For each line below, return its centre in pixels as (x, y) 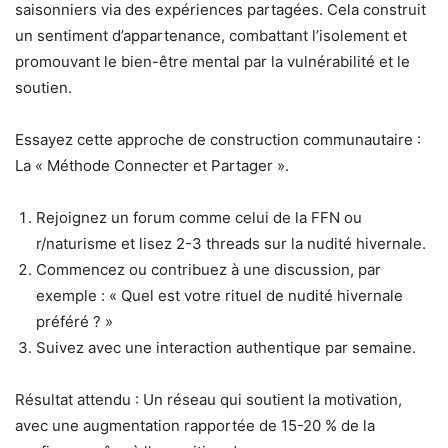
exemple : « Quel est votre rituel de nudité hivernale (219, 295)
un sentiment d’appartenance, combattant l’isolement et (211, 35)
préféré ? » (74, 321)
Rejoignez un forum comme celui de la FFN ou (199, 217)
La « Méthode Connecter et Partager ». (152, 165)
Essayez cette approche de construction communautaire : (218, 139)
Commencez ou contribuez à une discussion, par (208, 269)
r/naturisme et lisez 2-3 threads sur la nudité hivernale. (231, 243)
